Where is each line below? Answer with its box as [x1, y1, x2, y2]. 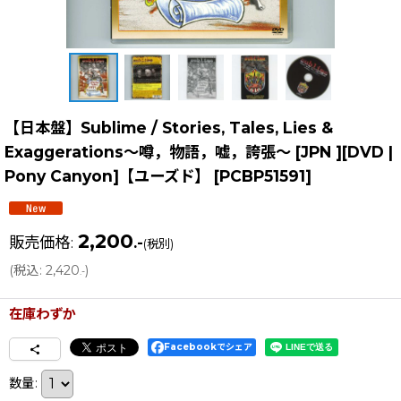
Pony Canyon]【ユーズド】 [4, 166, 209, 185]
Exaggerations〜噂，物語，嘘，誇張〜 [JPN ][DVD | [4, 141, 393, 161]
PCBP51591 [219, 166, 305, 185]
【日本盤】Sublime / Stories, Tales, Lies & [4, 117, 333, 137]
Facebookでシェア [164, 340, 252, 353]
